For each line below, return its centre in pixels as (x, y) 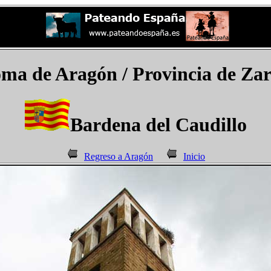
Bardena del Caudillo (158, 124)
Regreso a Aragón (119, 157)
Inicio (194, 157)
